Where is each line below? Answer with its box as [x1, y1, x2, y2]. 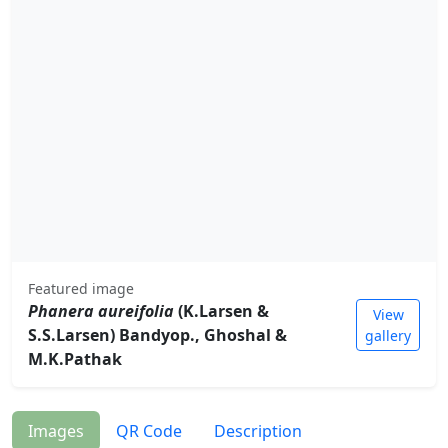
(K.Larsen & [174, 300, 269, 323]
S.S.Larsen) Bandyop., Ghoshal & [28, 324, 287, 347]
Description [214, 420, 302, 443]
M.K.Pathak [28, 348, 122, 371]
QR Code [116, 420, 182, 443]
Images [28, 420, 84, 443]
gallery [365, 325, 411, 345]
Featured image [28, 279, 134, 299]
